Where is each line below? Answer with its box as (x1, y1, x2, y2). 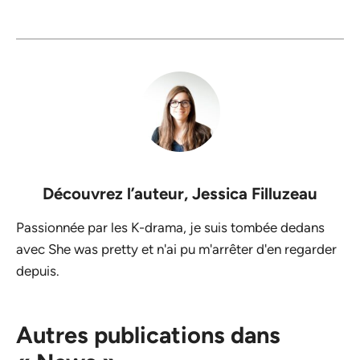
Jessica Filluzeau (192, 183, 317, 203)
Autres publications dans (16, 320, 280, 349)
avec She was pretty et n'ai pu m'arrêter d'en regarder (16, 240, 337, 257)
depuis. (16, 262, 59, 279)
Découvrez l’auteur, (43, 183, 192, 203)
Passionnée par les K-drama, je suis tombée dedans (16, 219, 325, 235)
